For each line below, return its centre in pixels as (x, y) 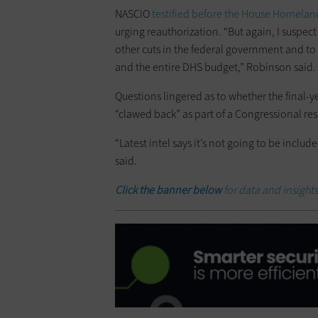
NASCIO (133, 14)
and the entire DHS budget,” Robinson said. (215, 67)
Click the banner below (169, 190)
